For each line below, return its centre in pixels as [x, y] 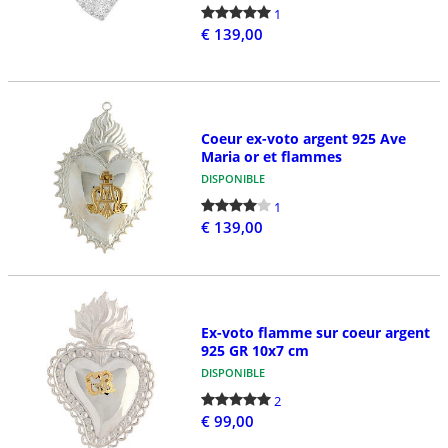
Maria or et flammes [271, 157]
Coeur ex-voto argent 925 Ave [303, 139]
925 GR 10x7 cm [254, 350]
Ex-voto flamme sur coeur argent [315, 332]
